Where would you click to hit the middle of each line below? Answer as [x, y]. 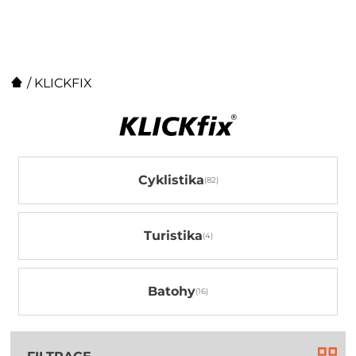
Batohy [172, 291]
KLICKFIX [64, 83]
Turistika [173, 236]
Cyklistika [171, 180]
